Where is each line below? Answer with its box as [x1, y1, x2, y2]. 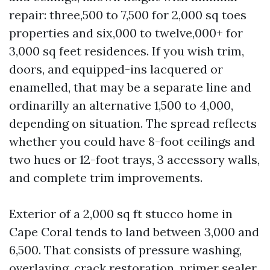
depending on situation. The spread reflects [9, 116, 257, 131]
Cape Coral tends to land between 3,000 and [9, 224, 259, 239]
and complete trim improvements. [9, 170, 202, 185]
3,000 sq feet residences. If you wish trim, [9, 43, 244, 58]
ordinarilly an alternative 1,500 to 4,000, [9, 98, 233, 113]
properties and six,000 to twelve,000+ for [9, 25, 243, 40]
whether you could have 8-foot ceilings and [9, 134, 255, 149]
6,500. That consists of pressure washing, [9, 242, 242, 257]
